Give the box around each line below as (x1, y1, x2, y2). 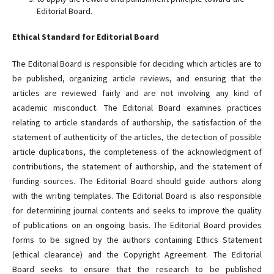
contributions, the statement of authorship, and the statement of (12, 161, 262, 172)
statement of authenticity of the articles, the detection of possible (12, 131, 262, 143)
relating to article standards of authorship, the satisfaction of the (12, 117, 262, 128)
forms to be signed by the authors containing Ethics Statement (12, 234, 262, 246)
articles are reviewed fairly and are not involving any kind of (12, 87, 262, 99)
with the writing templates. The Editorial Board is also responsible (12, 190, 262, 202)
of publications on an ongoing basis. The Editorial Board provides (12, 220, 262, 231)
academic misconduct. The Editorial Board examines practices (12, 102, 262, 114)
